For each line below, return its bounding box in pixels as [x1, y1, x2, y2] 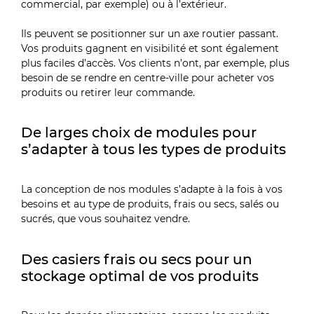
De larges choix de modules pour [21, 123, 257, 142]
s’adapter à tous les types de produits [21, 140, 287, 158]
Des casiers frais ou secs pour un [21, 250, 253, 268]
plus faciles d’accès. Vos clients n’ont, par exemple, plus [21, 56, 290, 69]
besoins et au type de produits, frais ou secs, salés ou [21, 197, 280, 210]
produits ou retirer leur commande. [21, 86, 196, 99]
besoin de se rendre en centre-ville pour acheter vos [21, 71, 275, 84]
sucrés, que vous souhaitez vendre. [21, 212, 191, 225]
